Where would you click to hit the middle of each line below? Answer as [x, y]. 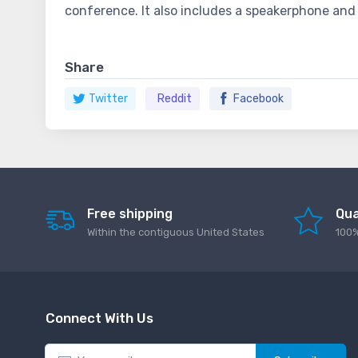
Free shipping [130, 214]
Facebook [259, 99]
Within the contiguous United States [176, 233]
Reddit [175, 99]
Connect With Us [99, 318]
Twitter [108, 99]
